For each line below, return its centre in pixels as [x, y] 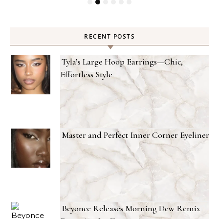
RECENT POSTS [109, 37]
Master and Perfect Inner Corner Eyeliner [135, 135]
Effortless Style [86, 75]
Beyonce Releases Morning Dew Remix [131, 208]
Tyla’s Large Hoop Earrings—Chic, [122, 62]
